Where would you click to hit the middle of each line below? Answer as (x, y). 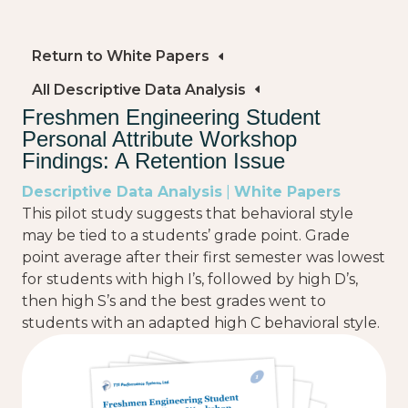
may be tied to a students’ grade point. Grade (186, 235)
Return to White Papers (121, 56)
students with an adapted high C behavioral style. (201, 322)
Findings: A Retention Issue (153, 160)
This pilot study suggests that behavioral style (188, 213)
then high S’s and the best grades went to (174, 301)
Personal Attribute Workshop (159, 138)
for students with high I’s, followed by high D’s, (190, 279)
